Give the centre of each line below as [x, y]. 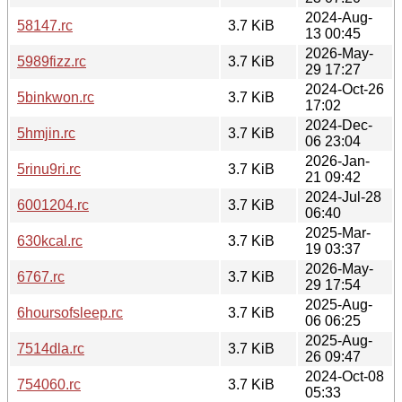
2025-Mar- [338, 232]
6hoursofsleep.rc [70, 312]
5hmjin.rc [46, 133]
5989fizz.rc [52, 61]
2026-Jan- [337, 161]
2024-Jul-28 [343, 197]
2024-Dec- [339, 125]
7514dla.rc [51, 348]
